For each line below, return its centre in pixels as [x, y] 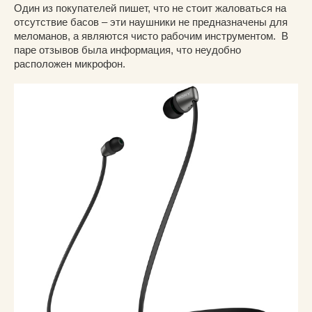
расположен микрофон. [70, 63]
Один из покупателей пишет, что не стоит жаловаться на [150, 8]
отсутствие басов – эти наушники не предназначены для [151, 22]
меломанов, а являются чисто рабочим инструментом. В [151, 36]
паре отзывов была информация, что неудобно [127, 49]
